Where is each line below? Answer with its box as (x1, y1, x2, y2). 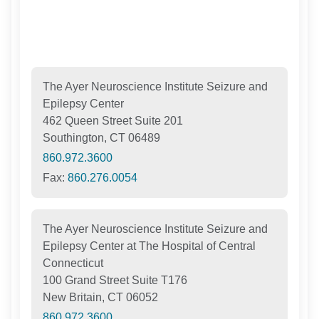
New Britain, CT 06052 (43, 291, 159, 303)
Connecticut (43, 256, 104, 269)
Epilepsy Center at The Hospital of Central (43, 239, 256, 252)
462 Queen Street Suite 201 (43, 114, 184, 127)
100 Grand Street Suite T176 (43, 273, 188, 286)
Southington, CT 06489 (43, 131, 161, 144)
